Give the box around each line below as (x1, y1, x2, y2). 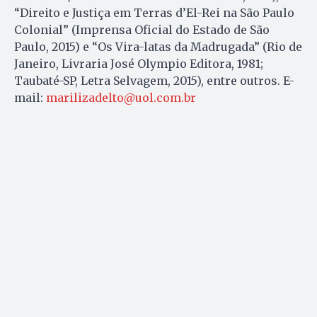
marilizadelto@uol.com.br (46, 91, 196, 105)
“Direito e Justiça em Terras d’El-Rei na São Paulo (14, 6, 294, 21)
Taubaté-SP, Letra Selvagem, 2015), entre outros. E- (14, 74, 294, 88)
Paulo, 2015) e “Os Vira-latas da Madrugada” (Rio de (14, 40, 302, 54)
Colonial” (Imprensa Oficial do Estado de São (14, 23, 270, 38)
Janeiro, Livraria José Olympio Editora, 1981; (14, 57, 263, 71)
